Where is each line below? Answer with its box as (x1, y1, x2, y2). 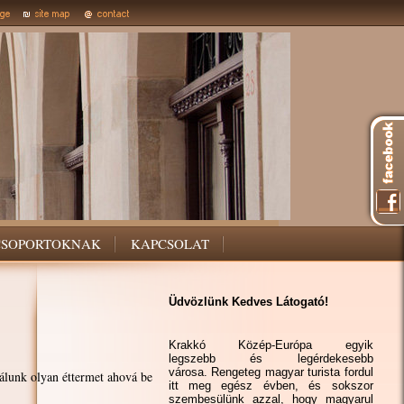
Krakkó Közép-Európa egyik (168, 338, 373, 352)
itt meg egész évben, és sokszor (168, 379, 373, 392)
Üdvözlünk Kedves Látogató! (168, 295, 328, 308)
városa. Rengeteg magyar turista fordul (168, 365, 373, 379)
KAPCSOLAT (131, 234, 209, 252)
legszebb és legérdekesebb (168, 352, 373, 365)
